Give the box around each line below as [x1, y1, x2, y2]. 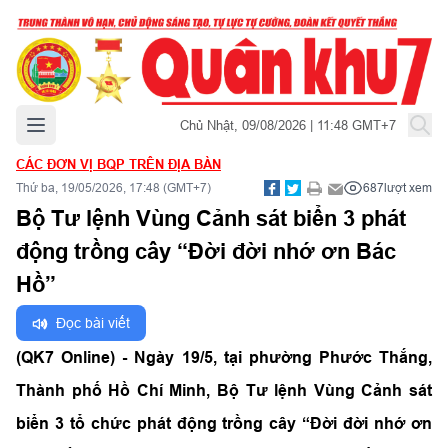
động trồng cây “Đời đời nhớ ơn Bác [16, 238, 396, 264]
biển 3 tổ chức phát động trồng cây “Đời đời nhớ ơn [16, 414, 432, 433]
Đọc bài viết [56, 315, 130, 331]
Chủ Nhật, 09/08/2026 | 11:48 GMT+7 [180, 116, 396, 133]
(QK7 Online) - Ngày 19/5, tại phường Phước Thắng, [16, 348, 432, 367]
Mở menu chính [35, 113, 127, 130]
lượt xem [384, 180, 432, 195]
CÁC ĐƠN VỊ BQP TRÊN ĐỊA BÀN [16, 156, 221, 172]
